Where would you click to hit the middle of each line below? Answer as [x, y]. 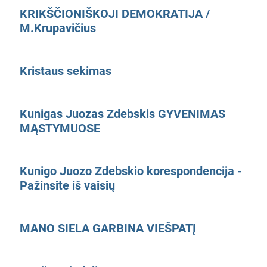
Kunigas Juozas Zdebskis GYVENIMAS [122, 114]
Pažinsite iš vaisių [67, 186]
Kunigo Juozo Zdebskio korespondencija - [131, 171]
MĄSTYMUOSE [60, 128]
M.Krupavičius [58, 28]
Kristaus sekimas [66, 71]
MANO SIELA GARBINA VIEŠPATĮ [108, 229]
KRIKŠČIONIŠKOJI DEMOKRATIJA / [115, 14]
